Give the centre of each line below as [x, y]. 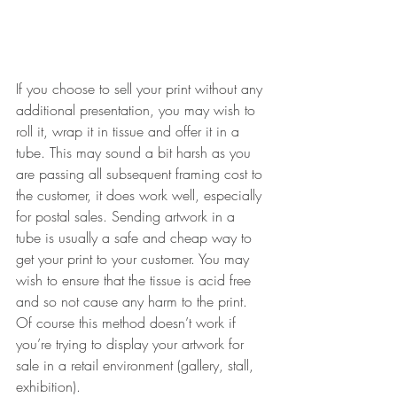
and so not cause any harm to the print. [134, 301]
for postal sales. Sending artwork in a [128, 216]
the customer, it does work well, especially [141, 195]
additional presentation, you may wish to [138, 110]
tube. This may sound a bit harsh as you [136, 152]
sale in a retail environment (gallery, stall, [137, 365]
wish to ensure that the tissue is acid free [136, 280]
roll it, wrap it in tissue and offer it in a [130, 131]
